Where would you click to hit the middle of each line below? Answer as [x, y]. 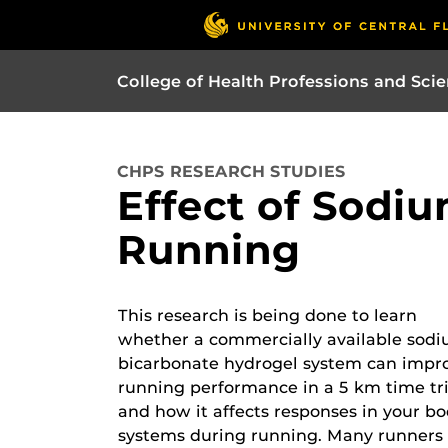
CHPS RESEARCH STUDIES [231, 171]
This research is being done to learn [267, 315]
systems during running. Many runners [280, 435]
